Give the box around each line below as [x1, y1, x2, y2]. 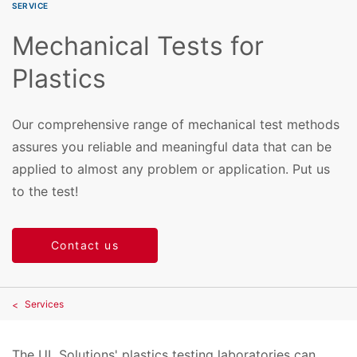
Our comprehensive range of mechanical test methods [12, 116, 339, 132]
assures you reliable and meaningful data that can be [12, 138, 331, 155]
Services [25, 298, 64, 311]
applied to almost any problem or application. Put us [12, 160, 330, 177]
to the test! [12, 182, 78, 199]
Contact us [51, 238, 119, 253]
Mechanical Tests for [12, 30, 264, 62]
